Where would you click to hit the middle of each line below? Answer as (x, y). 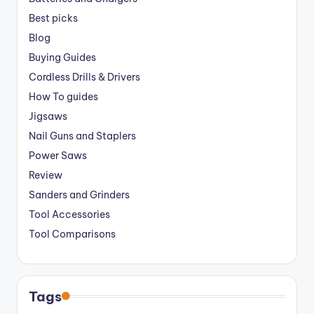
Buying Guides (62, 58)
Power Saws (58, 156)
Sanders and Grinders (79, 195)
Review (46, 176)
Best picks (53, 19)
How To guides (63, 97)
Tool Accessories (69, 215)
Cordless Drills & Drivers (84, 77)
